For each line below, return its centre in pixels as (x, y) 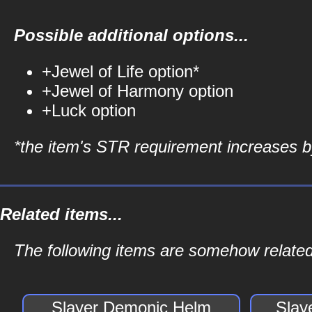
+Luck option (89, 110)
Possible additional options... (132, 35)
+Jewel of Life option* (121, 71)
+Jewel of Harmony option (138, 91)
